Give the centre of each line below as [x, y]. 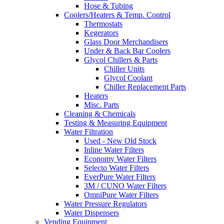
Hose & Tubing [108, 6]
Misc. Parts [101, 105]
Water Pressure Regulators [105, 204]
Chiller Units [124, 69]
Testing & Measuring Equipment [115, 123]
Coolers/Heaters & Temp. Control [117, 15]
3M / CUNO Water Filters [125, 186]
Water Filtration [88, 132]
